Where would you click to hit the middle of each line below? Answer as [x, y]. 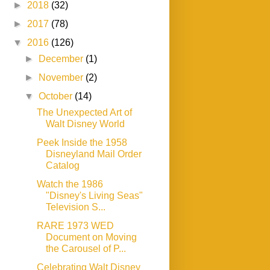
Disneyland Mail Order [93, 154]
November [62, 77]
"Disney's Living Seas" [94, 195]
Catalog [62, 165]
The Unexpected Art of [84, 112]
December [62, 58]
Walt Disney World [85, 124]
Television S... [75, 207]
